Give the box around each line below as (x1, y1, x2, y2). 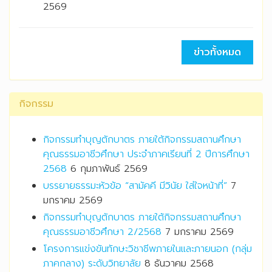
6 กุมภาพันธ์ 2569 (70, 161, 148, 177)
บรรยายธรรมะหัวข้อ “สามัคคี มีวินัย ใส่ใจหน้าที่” (43, 178, 227, 194)
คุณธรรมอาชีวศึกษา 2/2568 (43, 225, 161, 240)
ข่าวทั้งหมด (194, 45, 241, 60)
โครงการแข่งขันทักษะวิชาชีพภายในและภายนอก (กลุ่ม (43, 242, 252, 257)
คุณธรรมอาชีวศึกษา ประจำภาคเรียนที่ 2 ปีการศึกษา (43, 147, 250, 162)
